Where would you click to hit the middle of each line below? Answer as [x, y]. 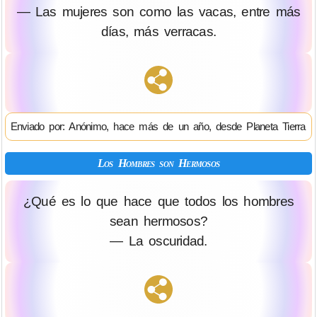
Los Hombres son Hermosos [158, 163]
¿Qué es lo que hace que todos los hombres [158, 201]
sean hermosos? [158, 221]
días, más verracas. [158, 32]
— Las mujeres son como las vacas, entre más [158, 12]
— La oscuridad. [158, 241]
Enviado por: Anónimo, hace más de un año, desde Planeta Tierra [158, 126]
